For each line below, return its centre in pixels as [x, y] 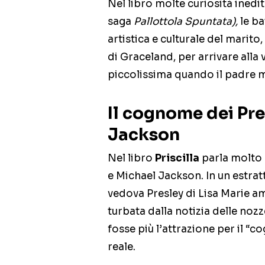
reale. [122, 247]
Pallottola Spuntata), [186, 22]
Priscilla [177, 159]
